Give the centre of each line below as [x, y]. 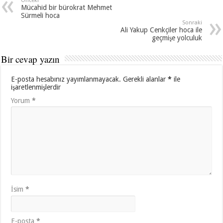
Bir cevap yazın [31, 59]
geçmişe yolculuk [177, 38]
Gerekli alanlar [146, 79]
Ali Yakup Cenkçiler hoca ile [161, 30]
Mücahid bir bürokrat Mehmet [67, 8]
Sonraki [192, 23]
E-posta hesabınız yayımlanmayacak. [66, 79]
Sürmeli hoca [41, 16]
